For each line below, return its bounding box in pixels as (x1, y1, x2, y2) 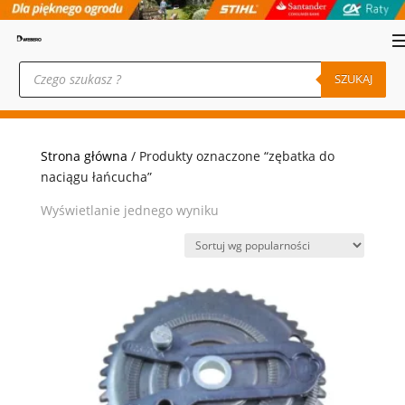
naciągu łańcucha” (40, 168, 152, 185)
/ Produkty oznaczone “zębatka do (127, 147, 334, 165)
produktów (18, 70, 83, 88)
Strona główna (40, 147, 127, 165)
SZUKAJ (334, 71, 372, 88)
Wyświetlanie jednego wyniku (40, 202, 219, 219)
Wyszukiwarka (18, 57, 103, 75)
